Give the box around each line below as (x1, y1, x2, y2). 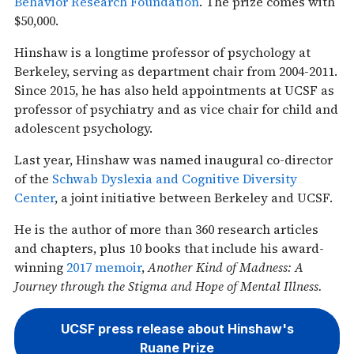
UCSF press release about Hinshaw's (60, 321, 294, 337)
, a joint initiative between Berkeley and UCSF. (55, 188, 333, 206)
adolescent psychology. (14, 119, 153, 137)
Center (14, 188, 55, 206)
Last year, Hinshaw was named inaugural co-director (14, 150, 333, 168)
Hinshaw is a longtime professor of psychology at (14, 43, 311, 61)
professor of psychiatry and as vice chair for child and (14, 100, 338, 118)
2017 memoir (66, 258, 141, 276)
